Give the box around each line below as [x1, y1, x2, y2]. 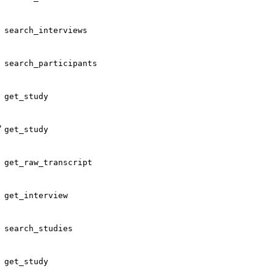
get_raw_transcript [4, 157, 92, 167]
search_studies [4, 223, 73, 233]
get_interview [4, 190, 68, 200]
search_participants [4, 58, 97, 68]
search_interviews [4, 25, 87, 35]
